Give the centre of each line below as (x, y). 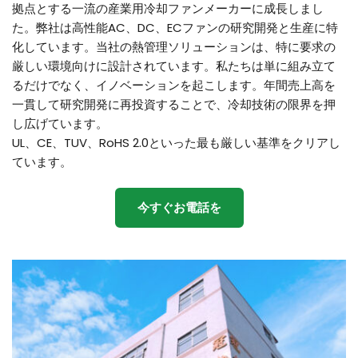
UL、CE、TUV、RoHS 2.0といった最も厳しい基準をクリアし (176, 143)
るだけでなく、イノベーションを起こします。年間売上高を (174, 86)
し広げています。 (62, 124)
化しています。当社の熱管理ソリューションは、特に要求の (174, 47)
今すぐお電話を (179, 208)
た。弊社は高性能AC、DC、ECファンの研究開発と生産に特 (175, 28)
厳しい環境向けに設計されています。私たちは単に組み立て (174, 66)
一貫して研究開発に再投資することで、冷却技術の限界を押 (174, 105)
